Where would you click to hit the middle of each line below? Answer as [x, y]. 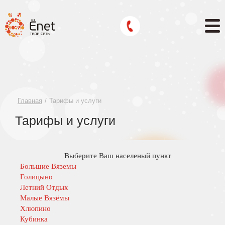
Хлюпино [35, 208]
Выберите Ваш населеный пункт [118, 156]
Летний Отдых [44, 187]
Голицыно [36, 177]
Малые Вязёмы [45, 198]
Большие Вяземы [48, 166]
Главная [30, 101]
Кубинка [34, 219]
